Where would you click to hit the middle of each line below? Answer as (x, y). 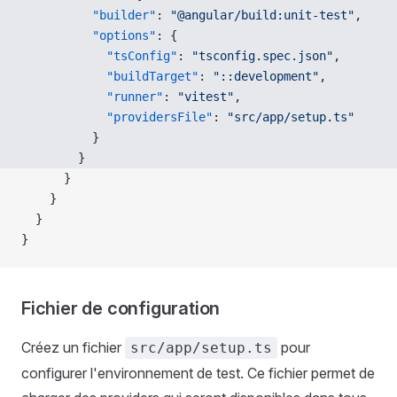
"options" (89, 35)
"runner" (92, 97)
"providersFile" (117, 117)
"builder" (89, 15)
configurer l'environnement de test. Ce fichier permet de (198, 373)
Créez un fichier (73, 347)
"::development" (266, 76)
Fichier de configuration (121, 308)
